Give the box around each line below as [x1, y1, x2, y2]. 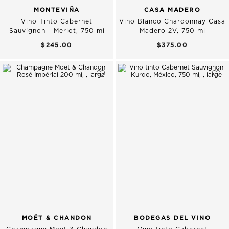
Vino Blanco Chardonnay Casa [119, 18, 225, 25]
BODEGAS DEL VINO [134, 214, 211, 221]
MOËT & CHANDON [21, 214, 92, 221]
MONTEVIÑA [34, 6, 80, 13]
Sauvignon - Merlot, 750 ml [9, 27, 105, 34]
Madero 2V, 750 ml [139, 27, 205, 34]
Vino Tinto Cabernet [21, 18, 93, 25]
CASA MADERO [144, 6, 201, 13]
